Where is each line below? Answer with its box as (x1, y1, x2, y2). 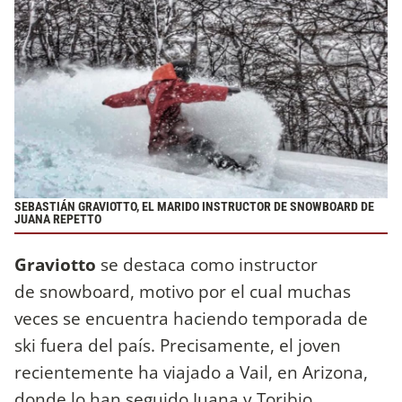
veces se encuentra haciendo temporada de (14, 306, 368, 331)
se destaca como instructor (100, 252, 318, 277)
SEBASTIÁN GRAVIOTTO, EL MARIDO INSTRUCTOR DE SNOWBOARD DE (14, 199, 374, 215)
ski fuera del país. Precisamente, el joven (14, 333, 341, 358)
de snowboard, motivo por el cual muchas (14, 279, 351, 304)
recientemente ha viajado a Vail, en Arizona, (14, 360, 368, 385)
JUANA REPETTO (14, 212, 101, 228)
